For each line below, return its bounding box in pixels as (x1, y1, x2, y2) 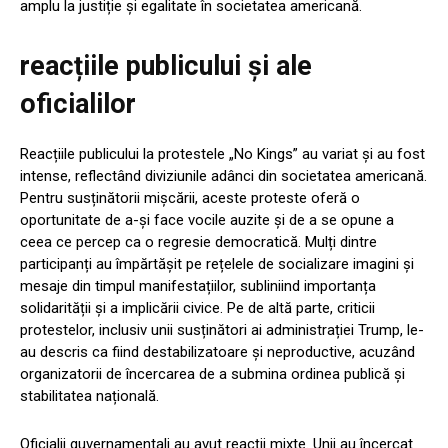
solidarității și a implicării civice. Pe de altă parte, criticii (20, 299, 375, 318)
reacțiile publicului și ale (20, 50, 312, 83)
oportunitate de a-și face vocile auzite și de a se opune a (20, 211, 394, 230)
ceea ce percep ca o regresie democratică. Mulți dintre (20, 233, 377, 252)
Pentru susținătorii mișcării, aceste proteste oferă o (20, 189, 360, 208)
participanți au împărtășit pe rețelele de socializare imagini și (20, 255, 414, 274)
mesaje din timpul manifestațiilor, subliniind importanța (20, 277, 376, 296)
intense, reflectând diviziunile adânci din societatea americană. (20, 167, 427, 186)
